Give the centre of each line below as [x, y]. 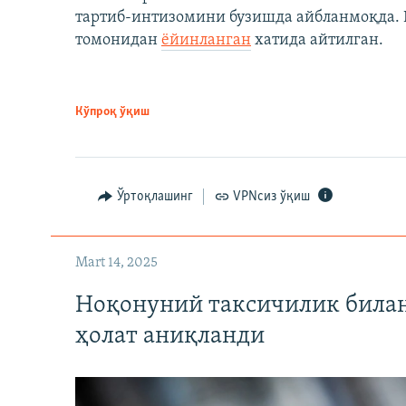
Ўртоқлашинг [155, 196]
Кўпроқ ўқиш [112, 111]
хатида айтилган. [317, 40]
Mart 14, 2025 [116, 262]
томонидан [118, 40]
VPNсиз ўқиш [271, 196]
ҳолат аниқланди [170, 337]
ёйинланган [206, 40]
